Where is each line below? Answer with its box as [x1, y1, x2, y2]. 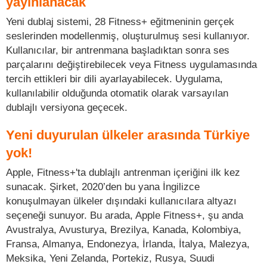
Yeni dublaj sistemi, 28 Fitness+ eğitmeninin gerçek [6, 15, 234, 27]
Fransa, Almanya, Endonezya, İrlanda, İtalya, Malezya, [6, 237, 250, 250]
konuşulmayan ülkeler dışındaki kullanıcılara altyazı [6, 194, 237, 207]
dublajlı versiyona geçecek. [6, 101, 128, 113]
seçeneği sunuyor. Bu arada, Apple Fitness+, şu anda [6, 209, 243, 221]
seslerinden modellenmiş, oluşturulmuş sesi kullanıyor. [6, 29, 250, 42]
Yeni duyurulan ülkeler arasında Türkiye [6, 127, 250, 142]
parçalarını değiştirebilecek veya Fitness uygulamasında [6, 58, 257, 70]
